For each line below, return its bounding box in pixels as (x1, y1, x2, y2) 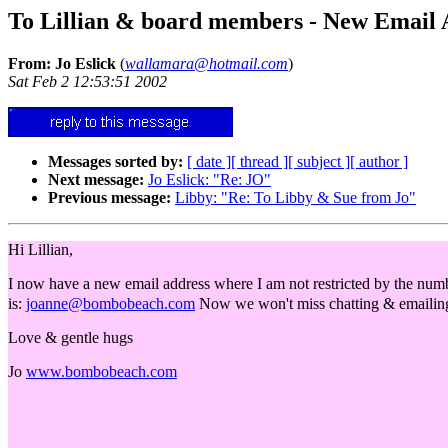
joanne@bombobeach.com (26, 294, 195, 312)
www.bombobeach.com (26, 362, 177, 380)
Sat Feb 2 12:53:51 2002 (8, 72, 167, 90)
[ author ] (350, 152, 408, 170)
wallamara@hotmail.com (125, 54, 288, 72)
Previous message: (48, 188, 171, 206)
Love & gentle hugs (8, 328, 133, 346)
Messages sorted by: (48, 152, 183, 170)
